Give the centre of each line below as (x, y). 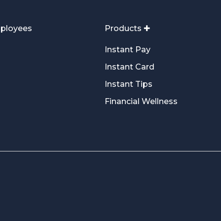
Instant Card (129, 67)
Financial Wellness (141, 101)
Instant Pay (127, 49)
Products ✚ (127, 28)
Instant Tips (128, 84)
